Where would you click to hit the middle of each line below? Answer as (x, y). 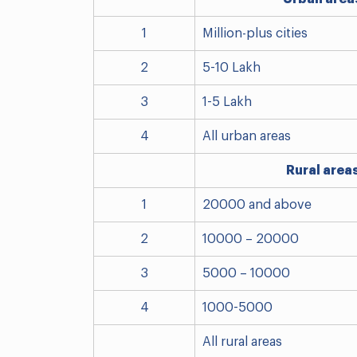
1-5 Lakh (227, 102)
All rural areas (242, 342)
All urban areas (247, 137)
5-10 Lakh (231, 68)
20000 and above (257, 205)
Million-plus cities (255, 34)
